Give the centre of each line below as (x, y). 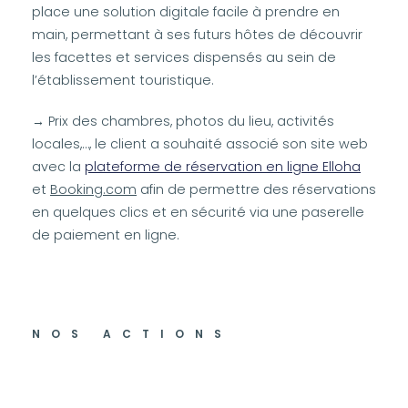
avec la (58, 167)
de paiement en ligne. (106, 235)
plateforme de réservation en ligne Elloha (223, 167)
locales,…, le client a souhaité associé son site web (200, 144)
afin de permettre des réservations (256, 189)
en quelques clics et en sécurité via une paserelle (198, 212)
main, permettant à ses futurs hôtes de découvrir (197, 35)
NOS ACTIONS (132, 334)
